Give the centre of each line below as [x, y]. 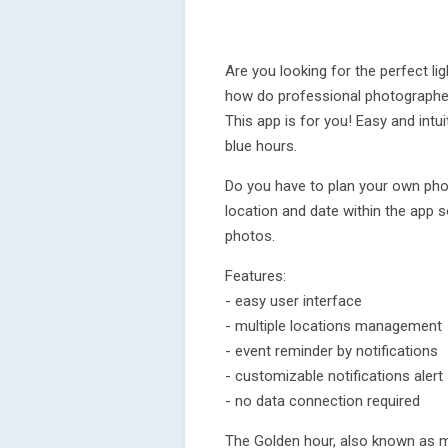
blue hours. [261, 146]
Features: [255, 276]
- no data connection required [322, 401]
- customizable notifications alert [334, 376]
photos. [250, 236]
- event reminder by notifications [331, 351]
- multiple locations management [333, 326]
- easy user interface [293, 301]
